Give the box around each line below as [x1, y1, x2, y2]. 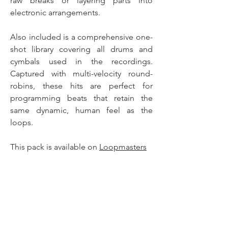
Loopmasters [99, 142, 147, 152]
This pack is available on [10, 142, 99, 152]
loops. [10, 118, 33, 127]
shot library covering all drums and [10, 44, 153, 54]
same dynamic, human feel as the [10, 105, 153, 115]
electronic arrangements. [10, 8, 100, 17]
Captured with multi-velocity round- [10, 69, 153, 78]
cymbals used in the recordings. [10, 56, 153, 66]
